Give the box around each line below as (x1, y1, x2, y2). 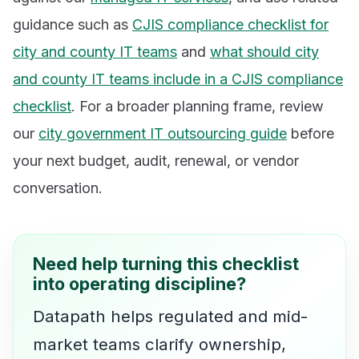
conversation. (13, 179, 103, 197)
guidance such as (13, 16, 132, 34)
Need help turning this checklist (33, 253, 299, 275)
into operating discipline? (33, 273, 246, 295)
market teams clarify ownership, (33, 333, 286, 354)
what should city (210, 43, 319, 61)
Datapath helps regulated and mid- (33, 305, 308, 326)
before (287, 125, 334, 143)
